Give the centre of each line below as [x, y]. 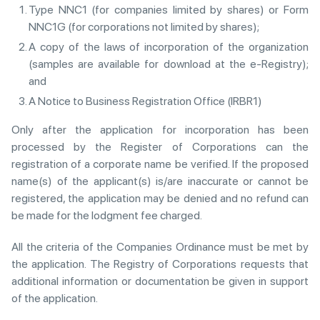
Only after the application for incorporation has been [160, 130]
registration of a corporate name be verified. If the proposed [160, 164]
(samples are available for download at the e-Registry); [169, 64]
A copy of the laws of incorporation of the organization [169, 47]
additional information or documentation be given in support [160, 281]
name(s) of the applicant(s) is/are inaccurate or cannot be [160, 181]
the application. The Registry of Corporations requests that [160, 264]
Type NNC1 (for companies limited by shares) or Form [169, 10]
